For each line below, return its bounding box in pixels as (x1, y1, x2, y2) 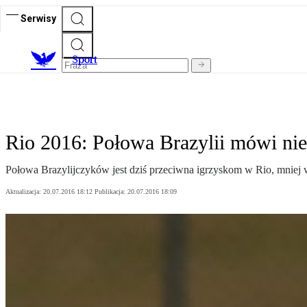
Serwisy (21, 12, 56, 24)
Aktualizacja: (5, 188, 43, 196)
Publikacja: (95, 188, 127, 196)
